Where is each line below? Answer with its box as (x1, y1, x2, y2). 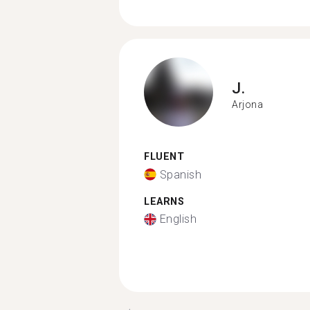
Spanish (159, 167, 201, 181)
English (159, 212, 197, 226)
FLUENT (144, 151, 184, 163)
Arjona (232, 98, 263, 110)
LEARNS (144, 195, 184, 208)
